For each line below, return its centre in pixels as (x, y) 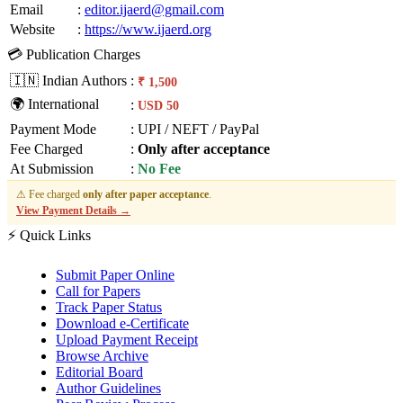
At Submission (52, 168)
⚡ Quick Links (49, 235)
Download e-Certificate (122, 323)
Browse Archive (102, 355)
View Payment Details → (73, 210)
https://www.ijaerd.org (148, 29)
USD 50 (158, 105)
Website (32, 29)
